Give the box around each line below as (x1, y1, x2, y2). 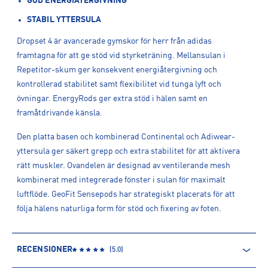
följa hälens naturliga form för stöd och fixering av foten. (17, 205, 221, 213)
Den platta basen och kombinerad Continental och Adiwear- (17, 133, 235, 141)
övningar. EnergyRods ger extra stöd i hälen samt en (17, 95, 208, 103)
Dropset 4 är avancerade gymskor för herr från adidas (17, 37, 212, 45)
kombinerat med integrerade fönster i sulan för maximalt (17, 176, 226, 184)
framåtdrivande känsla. (17, 109, 102, 117)
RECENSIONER (17, 245, 73, 254)
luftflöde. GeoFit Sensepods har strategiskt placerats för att (17, 190, 235, 199)
